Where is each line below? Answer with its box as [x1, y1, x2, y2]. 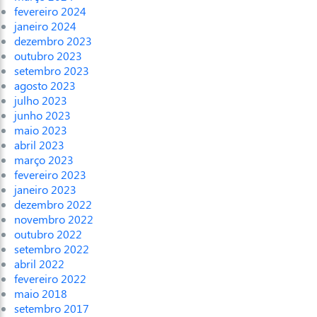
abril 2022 [14, 256, 64, 272]
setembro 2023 [14, 63, 89, 79]
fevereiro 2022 [14, 271, 86, 287]
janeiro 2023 [14, 182, 76, 197]
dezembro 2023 [14, 33, 92, 49]
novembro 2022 [14, 212, 93, 227]
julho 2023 [14, 93, 67, 108]
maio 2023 [14, 122, 67, 138]
